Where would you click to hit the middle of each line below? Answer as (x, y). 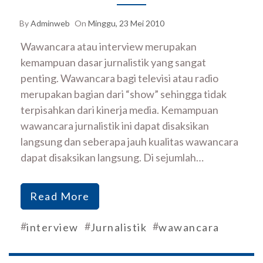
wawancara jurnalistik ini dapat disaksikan (115, 126)
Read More (60, 196)
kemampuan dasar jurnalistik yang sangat (113, 63)
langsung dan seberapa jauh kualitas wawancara (129, 142)
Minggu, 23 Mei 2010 (126, 23)
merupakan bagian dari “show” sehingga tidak (124, 94)
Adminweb (50, 23)
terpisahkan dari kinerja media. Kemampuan (119, 110)
